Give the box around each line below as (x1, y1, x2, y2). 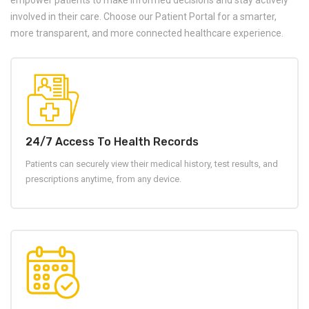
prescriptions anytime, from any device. (26, 174, 181, 185)
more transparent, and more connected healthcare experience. (10, 28, 283, 39)
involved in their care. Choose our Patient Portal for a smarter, (10, 11, 277, 23)
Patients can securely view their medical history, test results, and (26, 159, 278, 170)
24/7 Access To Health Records (26, 135, 199, 149)
